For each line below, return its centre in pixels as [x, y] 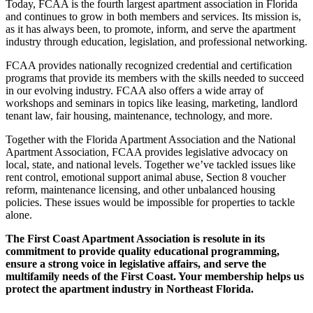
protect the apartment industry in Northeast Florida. [131, 289]
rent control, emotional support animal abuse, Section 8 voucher [146, 177]
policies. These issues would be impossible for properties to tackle [150, 203]
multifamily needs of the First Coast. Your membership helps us [155, 277]
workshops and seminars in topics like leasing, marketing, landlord [152, 103]
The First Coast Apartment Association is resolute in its [135, 239]
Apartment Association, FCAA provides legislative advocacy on [147, 152]
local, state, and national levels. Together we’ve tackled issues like [151, 165]
